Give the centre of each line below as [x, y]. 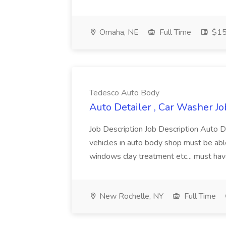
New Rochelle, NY [130, 196]
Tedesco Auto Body [124, 93]
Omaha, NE [118, 32]
